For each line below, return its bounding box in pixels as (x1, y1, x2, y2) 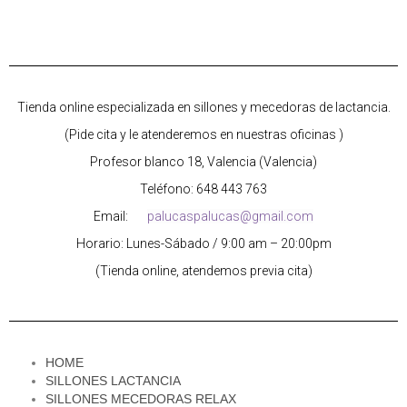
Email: (94, 209, 147, 223)
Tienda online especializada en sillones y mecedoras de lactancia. (16, 100, 391, 114)
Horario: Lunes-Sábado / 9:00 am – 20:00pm (75, 236, 332, 251)
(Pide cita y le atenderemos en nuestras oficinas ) (64, 127, 343, 142)
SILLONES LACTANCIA (45, 373, 181, 388)
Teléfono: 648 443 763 (140, 182, 267, 196)
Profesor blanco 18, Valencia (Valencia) (90, 154, 317, 169)
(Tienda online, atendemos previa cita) (94, 263, 313, 278)
